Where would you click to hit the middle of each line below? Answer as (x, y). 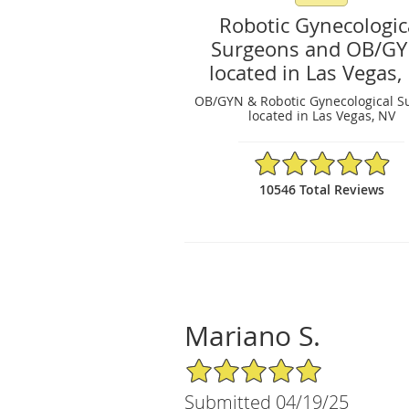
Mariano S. (252, 336)
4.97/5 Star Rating (308, 157)
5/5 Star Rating (230, 364)
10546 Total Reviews (321, 189)
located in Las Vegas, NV (321, 115)
